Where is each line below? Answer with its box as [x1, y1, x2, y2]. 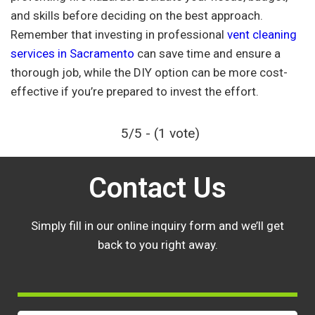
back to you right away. [97, 238, 218, 252]
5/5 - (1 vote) [121, 125, 200, 142]
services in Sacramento [11, 46, 134, 61]
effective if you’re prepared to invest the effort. [11, 84, 259, 99]
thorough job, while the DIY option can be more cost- [11, 65, 288, 80]
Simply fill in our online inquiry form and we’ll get [31, 219, 284, 233]
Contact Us [89, 172, 226, 205]
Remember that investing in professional [11, 27, 227, 42]
